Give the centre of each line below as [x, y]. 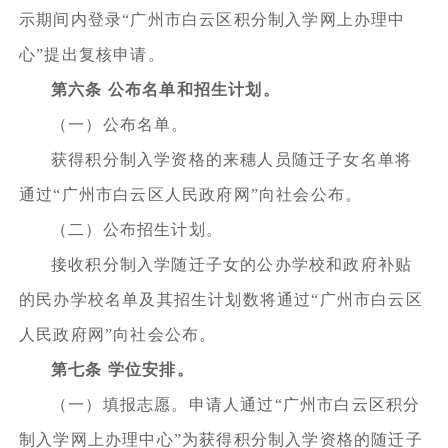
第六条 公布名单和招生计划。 [165, 89]
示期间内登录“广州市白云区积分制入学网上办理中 [212, 19]
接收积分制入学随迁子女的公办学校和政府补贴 [232, 264]
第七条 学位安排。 [122, 369]
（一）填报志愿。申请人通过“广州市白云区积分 [236, 404]
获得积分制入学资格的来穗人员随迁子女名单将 [232, 159]
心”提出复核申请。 [92, 54]
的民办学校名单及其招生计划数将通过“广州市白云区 [221, 299]
